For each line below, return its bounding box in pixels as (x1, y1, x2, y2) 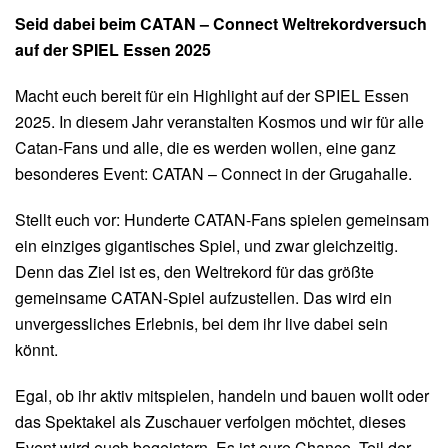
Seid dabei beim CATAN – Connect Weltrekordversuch (15, 12, 427, 35)
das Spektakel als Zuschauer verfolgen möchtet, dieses (15, 410, 406, 433)
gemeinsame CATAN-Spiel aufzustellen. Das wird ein (15, 286, 392, 309)
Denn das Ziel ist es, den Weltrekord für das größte (15, 260, 374, 283)
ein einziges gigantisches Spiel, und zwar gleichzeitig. (15, 234, 398, 257)
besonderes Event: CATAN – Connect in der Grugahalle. (15, 162, 416, 185)
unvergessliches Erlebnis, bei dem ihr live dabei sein (15, 312, 388, 335)
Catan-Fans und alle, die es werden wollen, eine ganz (15, 136, 396, 159)
